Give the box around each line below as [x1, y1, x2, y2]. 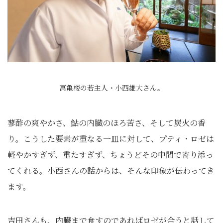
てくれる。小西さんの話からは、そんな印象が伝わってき [7, 165, 215, 176]
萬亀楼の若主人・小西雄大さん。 [59, 83, 164, 93]
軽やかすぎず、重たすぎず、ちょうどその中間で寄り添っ [7, 149, 214, 160]
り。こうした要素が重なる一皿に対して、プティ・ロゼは [7, 133, 214, 144]
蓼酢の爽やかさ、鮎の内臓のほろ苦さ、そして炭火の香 [7, 117, 206, 128]
